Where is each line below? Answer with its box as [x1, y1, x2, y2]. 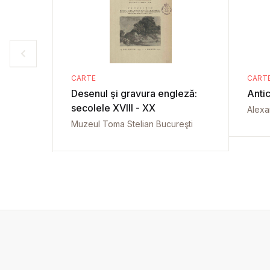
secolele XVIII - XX [71, 102, 155, 114]
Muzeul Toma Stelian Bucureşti [71, 119, 193, 129]
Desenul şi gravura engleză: [71, 87, 197, 99]
